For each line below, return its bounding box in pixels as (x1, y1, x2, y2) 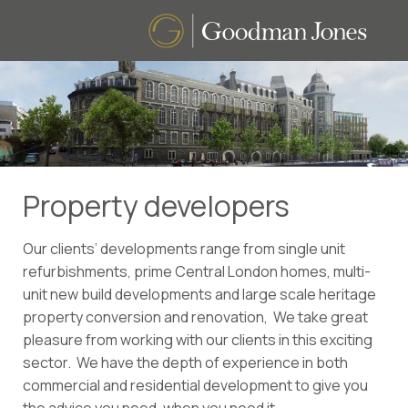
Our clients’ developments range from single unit (23, 239, 345, 260)
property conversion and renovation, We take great (23, 307, 368, 328)
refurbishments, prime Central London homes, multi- (23, 261, 371, 282)
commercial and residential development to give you (23, 375, 368, 396)
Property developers (23, 186, 290, 227)
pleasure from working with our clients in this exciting (23, 330, 372, 351)
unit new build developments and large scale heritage (23, 284, 376, 305)
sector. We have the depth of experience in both (23, 352, 348, 373)
